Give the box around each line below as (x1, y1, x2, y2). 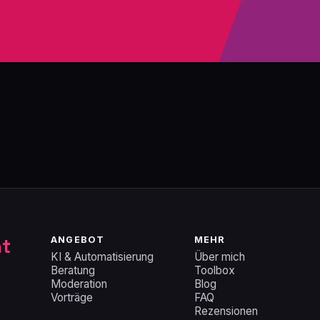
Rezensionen (194, 304, 258, 318)
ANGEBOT (50, 234, 105, 246)
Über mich (194, 249, 245, 264)
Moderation (50, 276, 107, 291)
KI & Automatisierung (50, 249, 154, 264)
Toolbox (194, 263, 235, 277)
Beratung (50, 263, 95, 277)
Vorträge (50, 290, 93, 304)
